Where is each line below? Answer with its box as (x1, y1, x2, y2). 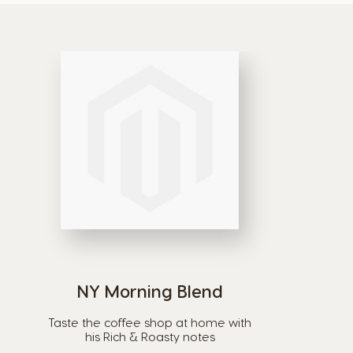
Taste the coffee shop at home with (48, 315, 251, 329)
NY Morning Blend (76, 281, 223, 301)
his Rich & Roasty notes (84, 329, 215, 344)
